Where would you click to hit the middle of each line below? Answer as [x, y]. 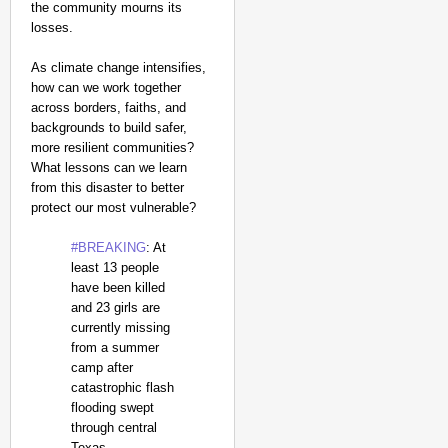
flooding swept [112, 407]
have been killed [118, 287]
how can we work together [106, 87]
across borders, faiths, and [108, 107]
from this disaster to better [107, 187]
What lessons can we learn [109, 167]
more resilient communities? [112, 147]
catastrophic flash [122, 387]
